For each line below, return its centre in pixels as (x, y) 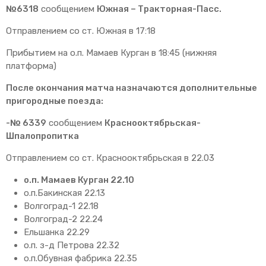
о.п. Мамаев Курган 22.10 (79, 180)
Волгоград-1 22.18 (61, 206)
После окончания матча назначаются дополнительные (132, 88)
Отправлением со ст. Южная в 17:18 (81, 31)
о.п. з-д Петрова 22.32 (72, 245)
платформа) (31, 66)
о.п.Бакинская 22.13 (64, 193)
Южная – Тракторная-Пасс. (159, 9)
